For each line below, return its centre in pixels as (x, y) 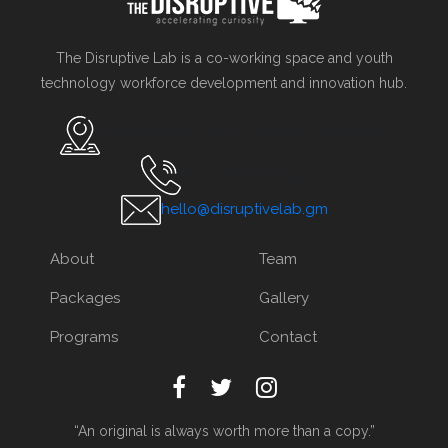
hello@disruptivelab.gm (244, 208)
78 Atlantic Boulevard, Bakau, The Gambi (244, 134)
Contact (288, 337)
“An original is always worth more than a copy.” (224, 431)
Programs (84, 337)
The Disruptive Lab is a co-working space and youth (224, 58)
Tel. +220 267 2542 (244, 173)
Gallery (284, 298)
